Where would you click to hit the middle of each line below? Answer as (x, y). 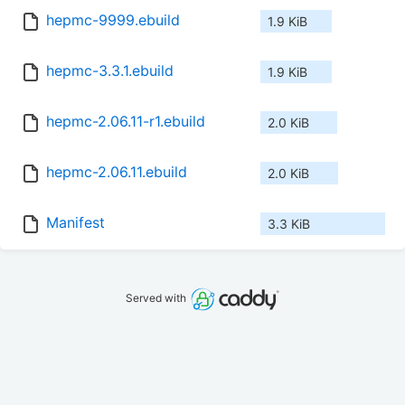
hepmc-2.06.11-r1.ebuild (126, 122)
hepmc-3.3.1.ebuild (110, 71)
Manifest (75, 223)
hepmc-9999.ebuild (113, 20)
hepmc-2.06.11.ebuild (117, 172)
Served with (158, 298)
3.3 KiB (289, 224)
